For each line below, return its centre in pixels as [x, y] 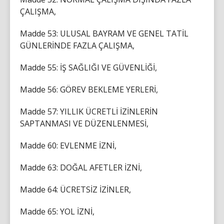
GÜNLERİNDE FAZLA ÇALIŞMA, [77, 45]
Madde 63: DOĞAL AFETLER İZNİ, [81, 167]
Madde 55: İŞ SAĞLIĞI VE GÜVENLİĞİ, [88, 67]
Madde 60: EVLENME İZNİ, [68, 145]
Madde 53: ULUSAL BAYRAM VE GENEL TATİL [104, 33]
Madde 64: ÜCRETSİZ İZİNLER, [75, 189]
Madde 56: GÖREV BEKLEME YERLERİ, [89, 89]
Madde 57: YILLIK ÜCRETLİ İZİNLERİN [89, 111]
